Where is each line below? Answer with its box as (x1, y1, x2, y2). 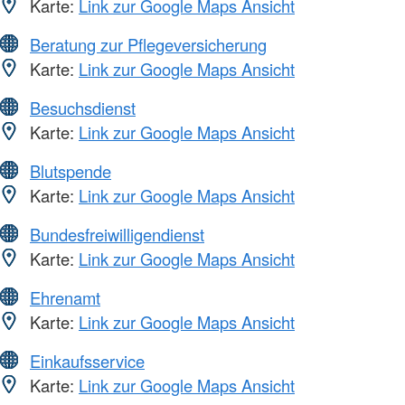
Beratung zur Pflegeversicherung (30, 32, 267, 56)
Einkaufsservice (30, 348, 145, 372)
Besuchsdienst (30, 95, 136, 119)
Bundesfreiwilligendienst (30, 221, 204, 246)
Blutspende (30, 158, 111, 183)
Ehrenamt (30, 285, 100, 309)
